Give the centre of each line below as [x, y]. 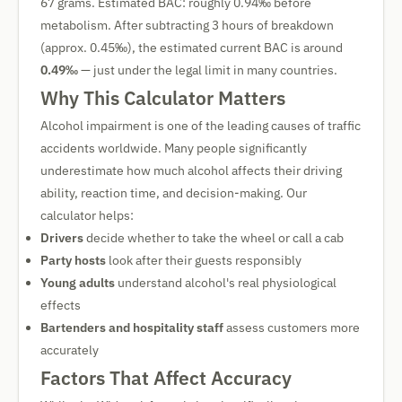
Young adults [78, 283]
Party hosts [73, 260]
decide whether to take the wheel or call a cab [214, 238]
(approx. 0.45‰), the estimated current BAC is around [192, 48]
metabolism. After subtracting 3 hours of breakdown [187, 25]
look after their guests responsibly [204, 260]
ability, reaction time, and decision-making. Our [174, 193]
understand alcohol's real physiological [226, 283]
